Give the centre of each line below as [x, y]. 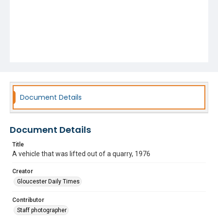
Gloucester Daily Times [48, 182]
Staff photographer [42, 210]
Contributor [28, 200]
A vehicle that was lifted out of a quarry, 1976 [81, 154]
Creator [23, 171]
